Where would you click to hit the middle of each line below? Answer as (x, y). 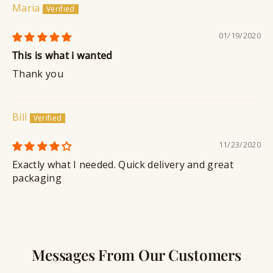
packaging (37, 178)
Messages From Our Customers (136, 254)
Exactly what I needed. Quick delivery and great (123, 165)
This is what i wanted (62, 56)
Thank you (38, 74)
